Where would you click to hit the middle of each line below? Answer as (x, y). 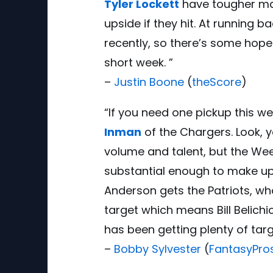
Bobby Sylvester (158, 249)
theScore (217, 82)
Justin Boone (149, 82)
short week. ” (139, 62)
